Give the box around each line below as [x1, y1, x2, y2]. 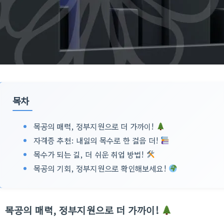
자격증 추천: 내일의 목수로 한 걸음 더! [33, 134, 161, 145]
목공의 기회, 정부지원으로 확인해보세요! [33, 162, 169, 173]
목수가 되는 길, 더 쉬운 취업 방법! [33, 148, 146, 159]
